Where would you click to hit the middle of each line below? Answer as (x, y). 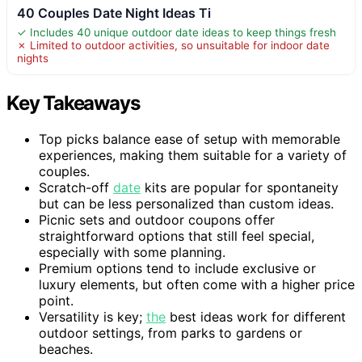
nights (33, 58)
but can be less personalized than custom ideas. (186, 203)
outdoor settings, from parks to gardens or (170, 333)
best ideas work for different (256, 316)
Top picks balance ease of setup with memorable (189, 139)
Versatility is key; (93, 316)
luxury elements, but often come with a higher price (197, 284)
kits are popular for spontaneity (240, 187)
